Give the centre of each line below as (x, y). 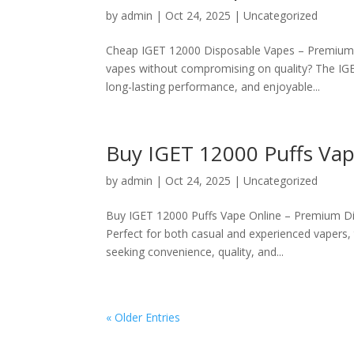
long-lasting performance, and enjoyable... (213, 87)
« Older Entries (143, 317)
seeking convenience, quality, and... (195, 252)
